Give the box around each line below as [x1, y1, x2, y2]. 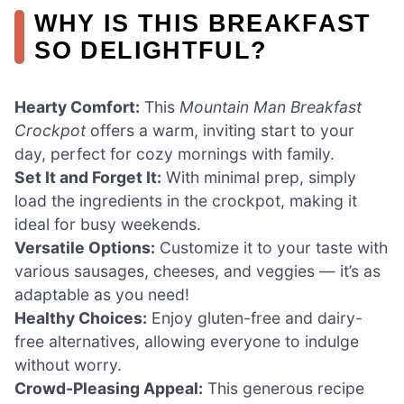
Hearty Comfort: [14, 97, 140, 117]
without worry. [14, 355, 122, 375]
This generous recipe [203, 379, 364, 399]
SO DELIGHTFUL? [34, 36, 268, 65]
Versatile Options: [14, 238, 155, 258]
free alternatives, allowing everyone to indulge [14, 332, 359, 352]
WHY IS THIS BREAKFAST [34, 9, 372, 38]
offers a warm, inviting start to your [86, 121, 354, 141]
